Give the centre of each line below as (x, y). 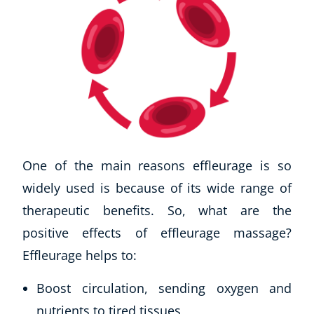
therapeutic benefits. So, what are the (157, 210)
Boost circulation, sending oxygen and (164, 288)
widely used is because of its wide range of (157, 187)
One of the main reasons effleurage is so (157, 165)
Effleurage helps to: (80, 255)
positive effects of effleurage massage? (157, 232)
